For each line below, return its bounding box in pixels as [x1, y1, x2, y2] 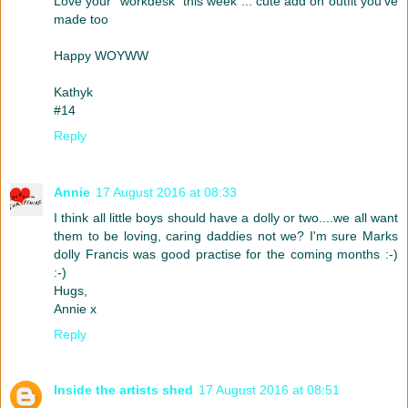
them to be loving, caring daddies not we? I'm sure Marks [54, 228, 398, 243]
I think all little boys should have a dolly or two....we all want [54, 209, 398, 225]
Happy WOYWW [54, 47, 148, 63]
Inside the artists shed [54, 382, 193, 398]
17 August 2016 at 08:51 [199, 382, 340, 398]
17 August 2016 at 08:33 [96, 184, 237, 199]
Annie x [54, 301, 97, 316]
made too [54, 11, 108, 26]
